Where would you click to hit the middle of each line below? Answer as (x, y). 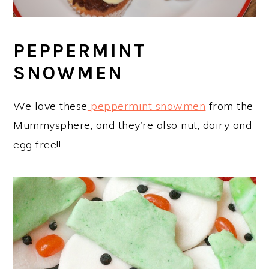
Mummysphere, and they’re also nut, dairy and (133, 125)
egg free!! (37, 144)
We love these (50, 106)
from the (229, 106)
